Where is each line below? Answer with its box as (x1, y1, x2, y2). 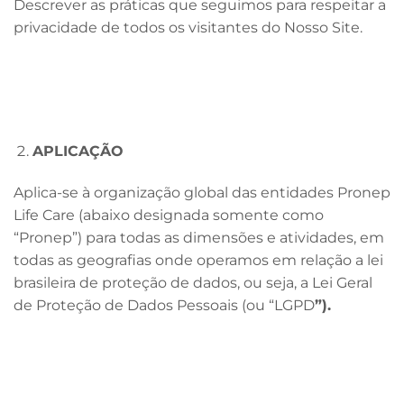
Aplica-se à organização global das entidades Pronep (14, 183, 390, 201)
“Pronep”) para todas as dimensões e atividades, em (14, 228, 384, 246)
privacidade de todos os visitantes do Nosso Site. (14, 18, 363, 36)
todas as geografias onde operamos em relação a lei (14, 251, 383, 269)
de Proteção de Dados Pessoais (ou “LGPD (14, 296, 315, 314)
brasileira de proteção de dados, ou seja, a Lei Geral (14, 273, 372, 291)
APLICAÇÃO (32, 142, 124, 160)
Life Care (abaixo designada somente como (14, 206, 324, 224)
